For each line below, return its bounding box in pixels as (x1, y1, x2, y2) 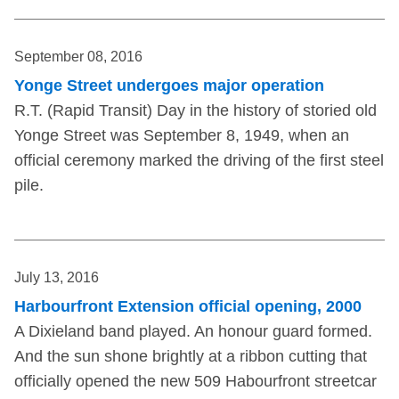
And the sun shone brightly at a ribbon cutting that (14, 347, 367, 366)
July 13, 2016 (14, 270, 99, 286)
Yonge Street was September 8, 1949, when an (14, 126, 349, 145)
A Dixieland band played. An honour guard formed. (14, 322, 372, 341)
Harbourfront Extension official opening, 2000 (14, 297, 362, 316)
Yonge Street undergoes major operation (14, 77, 324, 95)
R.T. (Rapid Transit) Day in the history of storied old (14, 102, 377, 120)
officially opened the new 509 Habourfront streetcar (14, 372, 377, 391)
